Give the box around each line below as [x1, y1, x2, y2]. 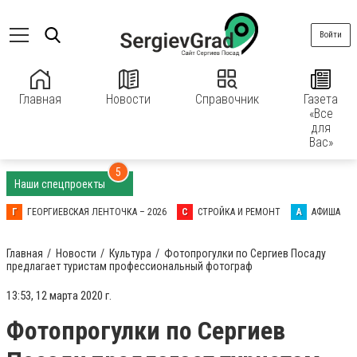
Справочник [195, 92, 259, 107]
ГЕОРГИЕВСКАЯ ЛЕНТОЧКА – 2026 [27, 206, 167, 218]
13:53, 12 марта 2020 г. [6, 288, 112, 303]
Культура [109, 247, 151, 260]
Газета [304, 92, 338, 107]
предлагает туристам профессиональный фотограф [6, 260, 253, 273]
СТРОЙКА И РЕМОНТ [198, 206, 280, 218]
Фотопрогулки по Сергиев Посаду [164, 247, 326, 260]
